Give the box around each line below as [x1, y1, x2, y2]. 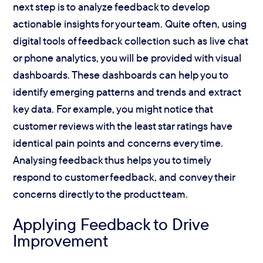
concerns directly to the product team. [13, 187, 188, 201]
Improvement [13, 230, 109, 251]
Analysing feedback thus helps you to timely [13, 153, 211, 167]
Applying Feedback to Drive [13, 213, 210, 234]
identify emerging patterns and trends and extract [13, 85, 241, 99]
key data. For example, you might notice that [13, 102, 213, 116]
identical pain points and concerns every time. [13, 136, 224, 150]
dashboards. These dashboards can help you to [13, 68, 229, 82]
